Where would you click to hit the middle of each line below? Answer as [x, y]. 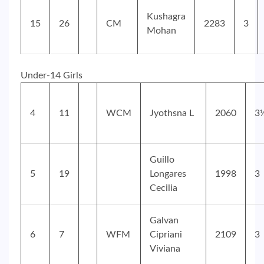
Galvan [164, 221]
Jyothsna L [172, 113]
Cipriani [166, 235]
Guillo [162, 160]
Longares [168, 174]
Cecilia [164, 188]
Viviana [165, 249]
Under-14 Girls [52, 76]
